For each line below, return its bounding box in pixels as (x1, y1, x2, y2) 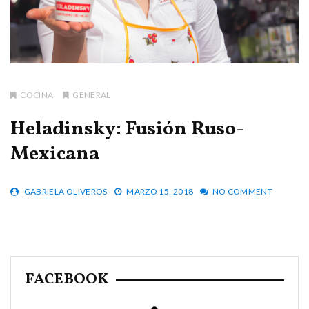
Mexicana (10, 140, 99, 168)
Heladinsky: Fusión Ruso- (10, 115, 244, 143)
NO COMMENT (212, 186, 273, 197)
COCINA (20, 89, 54, 100)
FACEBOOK (25, 268, 109, 290)
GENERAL (72, 89, 111, 100)
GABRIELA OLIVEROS (23, 186, 108, 197)
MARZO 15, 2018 (126, 186, 194, 197)
